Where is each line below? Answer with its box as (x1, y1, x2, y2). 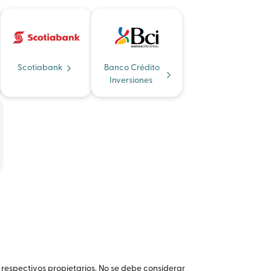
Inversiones (109, 76, 152, 85)
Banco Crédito (104, 63, 160, 72)
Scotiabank (17, 63, 63, 72)
